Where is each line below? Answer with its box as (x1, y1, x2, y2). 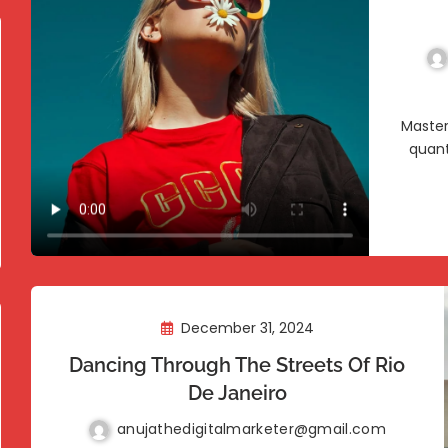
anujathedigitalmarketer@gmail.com (116, 419, 386, 439)
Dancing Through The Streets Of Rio (69, 353, 406, 377)
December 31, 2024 (181, 318, 315, 338)
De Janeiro (187, 381, 287, 405)
